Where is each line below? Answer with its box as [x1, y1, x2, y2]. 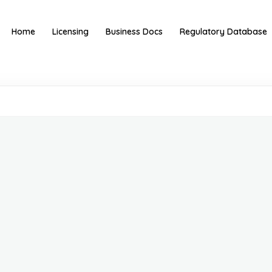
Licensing [52, 25, 89, 37]
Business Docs [106, 25, 163, 37]
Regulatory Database [180, 25, 268, 37]
